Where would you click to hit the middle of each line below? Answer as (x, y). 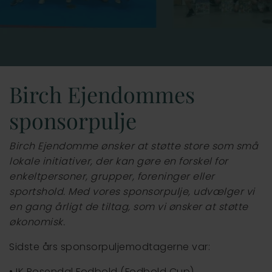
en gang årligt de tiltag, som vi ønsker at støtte (129, 207)
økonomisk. (37, 222)
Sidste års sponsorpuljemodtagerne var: (110, 247)
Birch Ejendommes (102, 94)
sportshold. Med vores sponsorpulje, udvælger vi (132, 192)
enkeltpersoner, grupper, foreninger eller (112, 177)
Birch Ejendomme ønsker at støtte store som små (134, 146)
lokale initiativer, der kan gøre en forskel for (119, 161)
